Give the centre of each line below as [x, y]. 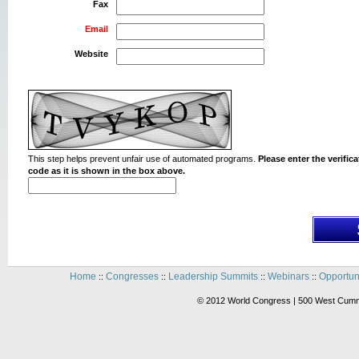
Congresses [132, 276]
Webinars [288, 276]
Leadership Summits [213, 276]
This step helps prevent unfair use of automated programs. [143, 158]
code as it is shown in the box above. [107, 170]
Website [91, 53]
